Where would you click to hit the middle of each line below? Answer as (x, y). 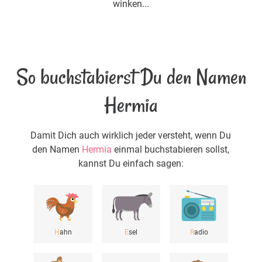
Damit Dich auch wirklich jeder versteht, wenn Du (131, 136)
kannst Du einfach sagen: (131, 164)
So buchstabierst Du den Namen (131, 77)
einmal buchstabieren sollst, (171, 150)
